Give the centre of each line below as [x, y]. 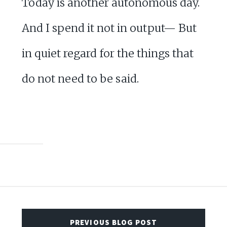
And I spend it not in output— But [109, 28]
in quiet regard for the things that [107, 53]
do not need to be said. [80, 79]
